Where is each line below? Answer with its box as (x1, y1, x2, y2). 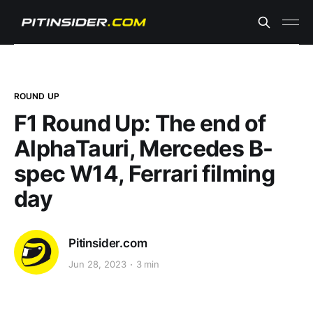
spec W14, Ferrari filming (14, 160, 275, 187)
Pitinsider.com (68, 235, 147, 250)
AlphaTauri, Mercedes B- (14, 135, 273, 162)
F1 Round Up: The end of (14, 110, 266, 137)
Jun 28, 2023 (68, 259, 126, 270)
